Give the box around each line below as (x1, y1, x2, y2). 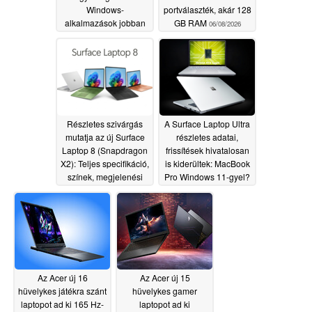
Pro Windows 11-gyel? (164, 171, 250, 183)
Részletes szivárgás (67, 118, 143, 130)
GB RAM (173, 17, 209, 29)
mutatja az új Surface (65, 131, 145, 143)
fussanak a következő (64, 30, 146, 42)
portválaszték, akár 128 (163, 3, 251, 16)
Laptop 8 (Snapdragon (62, 144, 148, 157)
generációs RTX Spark (62, 43, 148, 56)
